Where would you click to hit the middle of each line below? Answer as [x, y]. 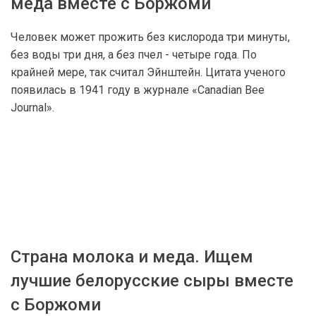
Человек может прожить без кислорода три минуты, [150, 37]
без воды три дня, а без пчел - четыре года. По [134, 55]
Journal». [32, 108]
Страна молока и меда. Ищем [132, 257]
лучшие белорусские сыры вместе [152, 281]
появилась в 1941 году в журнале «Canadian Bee [138, 90]
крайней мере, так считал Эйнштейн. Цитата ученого [148, 72]
